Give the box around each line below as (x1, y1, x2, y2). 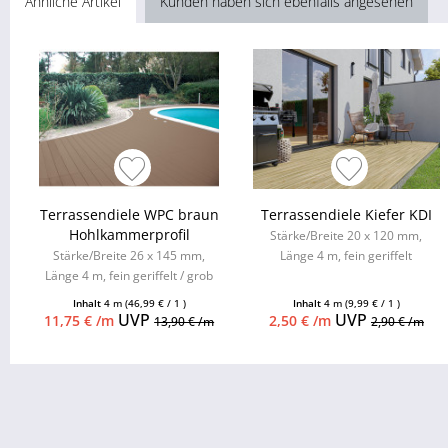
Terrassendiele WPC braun (39, 205, 219, 225)
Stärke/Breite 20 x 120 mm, (270, 227, 423, 245)
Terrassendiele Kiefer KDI (260, 205, 432, 225)
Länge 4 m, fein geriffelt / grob (45, 267, 214, 285)
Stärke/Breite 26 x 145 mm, (53, 247, 206, 265)
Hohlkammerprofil (68, 225, 190, 245)
